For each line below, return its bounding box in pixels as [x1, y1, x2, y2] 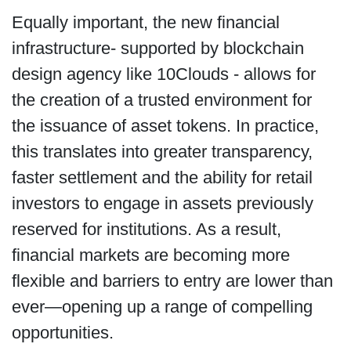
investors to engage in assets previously [11, 193, 313, 213]
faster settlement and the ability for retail [11, 167, 313, 187]
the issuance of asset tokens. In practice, [11, 115, 319, 136]
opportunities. [11, 322, 114, 342]
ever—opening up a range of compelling [11, 296, 313, 317]
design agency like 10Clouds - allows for [11, 63, 316, 84]
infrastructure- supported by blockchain [11, 38, 304, 58]
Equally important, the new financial [11, 12, 280, 32]
